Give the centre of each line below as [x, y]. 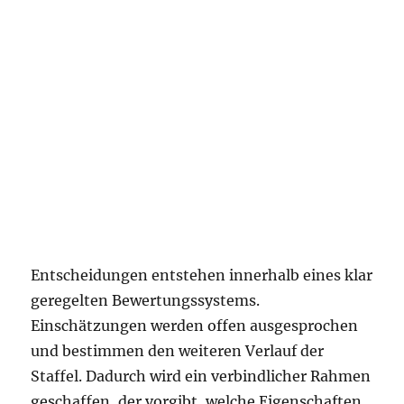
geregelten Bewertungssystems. [146, 300]
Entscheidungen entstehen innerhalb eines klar [202, 275]
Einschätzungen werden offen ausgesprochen [195, 326]
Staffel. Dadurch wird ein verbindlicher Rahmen [201, 376]
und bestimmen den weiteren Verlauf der [178, 351]
